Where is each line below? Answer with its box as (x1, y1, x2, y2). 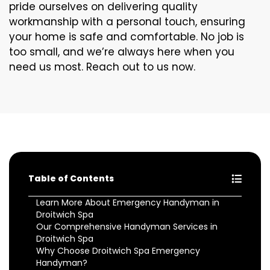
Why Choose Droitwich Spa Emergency (36, 245, 200, 257)
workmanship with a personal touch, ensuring (9, 14, 245, 29)
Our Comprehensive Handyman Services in (36, 221, 218, 233)
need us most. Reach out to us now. (9, 60, 195, 74)
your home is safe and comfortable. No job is (9, 30, 244, 44)
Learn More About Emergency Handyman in (36, 196, 219, 209)
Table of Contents (28, 172, 114, 184)
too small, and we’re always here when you (9, 45, 234, 59)
